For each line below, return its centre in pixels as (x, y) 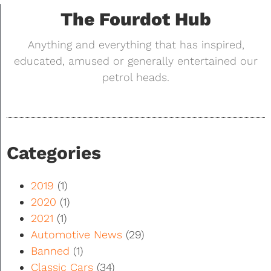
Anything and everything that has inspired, (136, 45)
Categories (54, 153)
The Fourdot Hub (136, 19)
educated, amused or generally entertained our (136, 61)
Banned (50, 251)
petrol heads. (136, 77)
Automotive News (77, 235)
